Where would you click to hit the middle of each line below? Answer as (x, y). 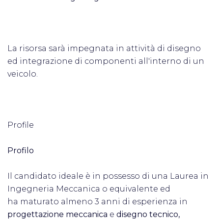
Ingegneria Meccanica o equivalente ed (89, 189)
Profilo (21, 151)
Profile (21, 125)
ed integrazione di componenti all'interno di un (106, 61)
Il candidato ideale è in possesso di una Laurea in (108, 176)
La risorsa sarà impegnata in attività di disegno (104, 48)
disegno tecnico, (148, 214)
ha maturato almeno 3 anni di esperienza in (98, 202)
